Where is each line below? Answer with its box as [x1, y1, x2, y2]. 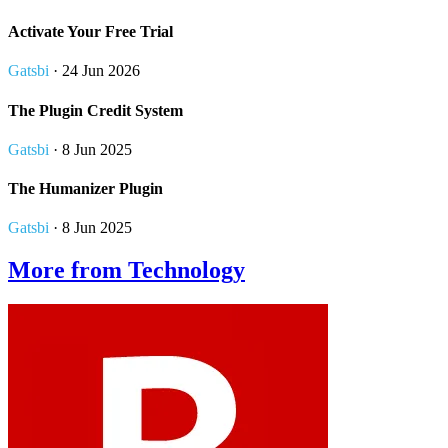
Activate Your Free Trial [8, 23, 173, 41]
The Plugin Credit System [8, 101, 183, 119]
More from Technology [8, 257, 245, 284]
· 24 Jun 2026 [49, 62, 140, 80]
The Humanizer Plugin [8, 180, 163, 198]
